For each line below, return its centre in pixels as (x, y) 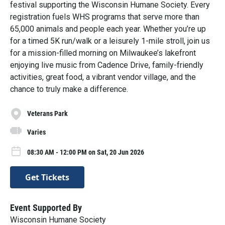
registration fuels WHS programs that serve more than (105, 17)
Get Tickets (47, 177)
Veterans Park (47, 114)
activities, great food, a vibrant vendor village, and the (103, 77)
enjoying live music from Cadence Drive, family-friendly (107, 65)
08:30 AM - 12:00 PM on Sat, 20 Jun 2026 (86, 152)
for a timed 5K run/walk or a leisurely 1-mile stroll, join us (110, 41)
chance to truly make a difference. (69, 89)
